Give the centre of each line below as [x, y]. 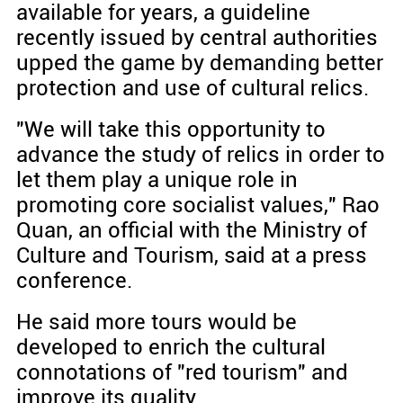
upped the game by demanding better [199, 63]
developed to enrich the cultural [170, 348]
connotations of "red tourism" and [182, 373]
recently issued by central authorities [197, 38]
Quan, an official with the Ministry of [191, 231]
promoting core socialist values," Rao [197, 206]
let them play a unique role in [157, 180]
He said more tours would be [156, 322]
